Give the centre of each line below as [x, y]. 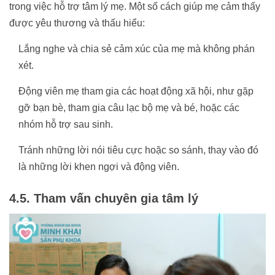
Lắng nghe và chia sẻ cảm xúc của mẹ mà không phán [137, 48]
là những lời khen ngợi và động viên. [99, 166]
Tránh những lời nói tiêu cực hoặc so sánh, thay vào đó [138, 150]
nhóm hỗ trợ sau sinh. [66, 124]
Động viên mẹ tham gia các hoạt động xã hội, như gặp [136, 91]
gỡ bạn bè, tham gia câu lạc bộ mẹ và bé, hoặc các [129, 107]
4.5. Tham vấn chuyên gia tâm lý [104, 198]
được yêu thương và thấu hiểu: [77, 23]
